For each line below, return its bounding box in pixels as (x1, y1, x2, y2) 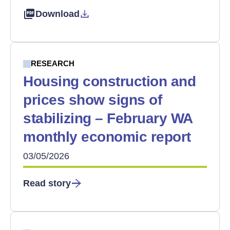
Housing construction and (23, 73, 196, 89)
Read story (23, 178, 71, 188)
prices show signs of (23, 92, 162, 108)
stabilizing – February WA (23, 110, 193, 126)
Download (35, 9, 80, 19)
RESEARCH (31, 59, 74, 68)
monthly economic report (23, 129, 191, 145)
